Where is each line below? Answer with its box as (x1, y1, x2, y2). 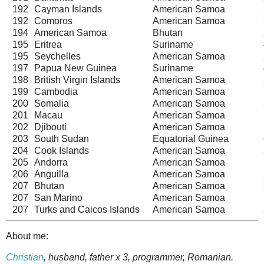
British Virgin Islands (34, 74, 120, 85)
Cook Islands (34, 145, 89, 156)
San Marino (34, 192, 82, 203)
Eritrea (34, 39, 62, 49)
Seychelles (34, 51, 81, 61)
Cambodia (34, 86, 78, 97)
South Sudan (34, 133, 89, 144)
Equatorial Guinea (153, 133, 229, 144)
